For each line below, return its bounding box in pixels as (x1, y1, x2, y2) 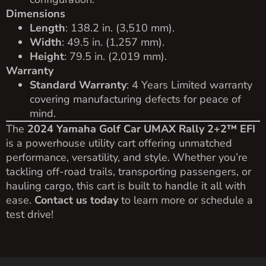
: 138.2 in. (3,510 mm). (65, 20, 175, 35)
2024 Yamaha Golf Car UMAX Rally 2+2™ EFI (27, 121, 255, 136)
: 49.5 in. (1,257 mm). (62, 34, 164, 49)
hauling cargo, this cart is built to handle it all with (6, 178, 246, 193)
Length (30, 20, 65, 35)
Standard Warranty (30, 77, 126, 92)
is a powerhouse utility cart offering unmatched (6, 135, 232, 150)
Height (30, 49, 64, 64)
